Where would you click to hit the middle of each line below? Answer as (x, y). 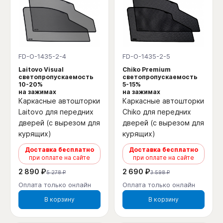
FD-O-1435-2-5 (146, 56)
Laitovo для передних (56, 111)
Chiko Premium (147, 69)
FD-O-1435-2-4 (42, 56)
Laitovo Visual (41, 69)
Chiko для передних (157, 111)
